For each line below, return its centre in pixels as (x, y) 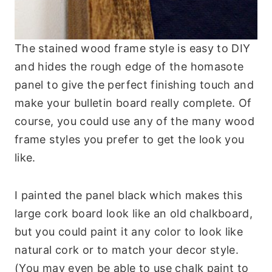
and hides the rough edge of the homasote (129, 66)
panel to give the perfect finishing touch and (134, 84)
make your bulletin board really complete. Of (133, 103)
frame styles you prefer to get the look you (130, 139)
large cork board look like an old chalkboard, (134, 213)
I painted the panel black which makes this (129, 195)
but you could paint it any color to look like (129, 231)
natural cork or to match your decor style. (127, 250)
